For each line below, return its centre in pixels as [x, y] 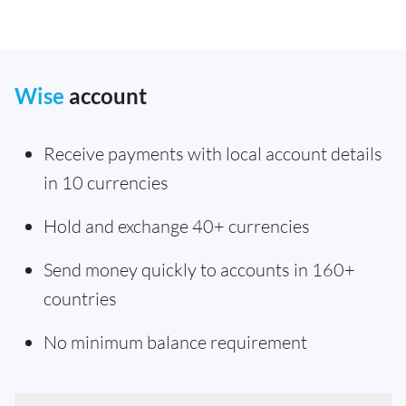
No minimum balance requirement [175, 342]
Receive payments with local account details [213, 154]
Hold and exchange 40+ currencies [177, 226]
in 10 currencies [106, 183]
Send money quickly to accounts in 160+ [199, 270]
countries [80, 299]
